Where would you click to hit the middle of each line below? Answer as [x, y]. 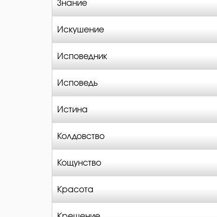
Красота [75, 190]
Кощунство [79, 163]
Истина [72, 110]
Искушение [81, 30]
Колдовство [81, 136]
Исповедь [77, 83]
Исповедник [82, 56]
